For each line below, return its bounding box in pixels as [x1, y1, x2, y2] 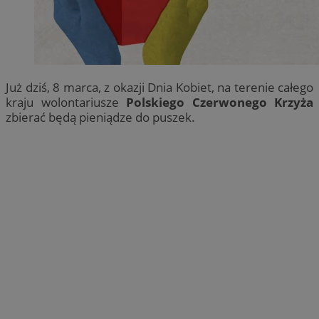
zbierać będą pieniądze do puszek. [6, 108, 195, 125]
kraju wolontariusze [6, 93, 126, 110]
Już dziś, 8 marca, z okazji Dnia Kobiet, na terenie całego [6, 78, 313, 95]
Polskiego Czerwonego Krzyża [126, 93, 313, 110]
